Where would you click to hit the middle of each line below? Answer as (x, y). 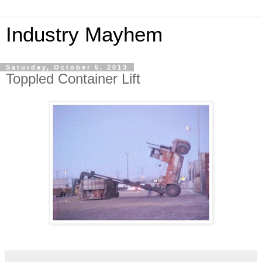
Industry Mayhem (84, 35)
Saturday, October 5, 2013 (67, 67)
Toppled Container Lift (73, 79)
